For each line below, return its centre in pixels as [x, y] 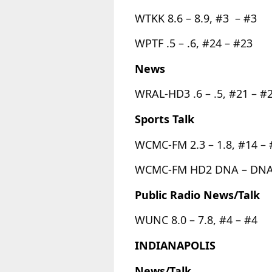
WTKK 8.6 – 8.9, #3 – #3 [196, 18]
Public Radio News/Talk [197, 195]
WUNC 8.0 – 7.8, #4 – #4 [196, 220]
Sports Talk [165, 119]
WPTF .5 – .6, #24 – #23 [194, 43]
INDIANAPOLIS [175, 246]
